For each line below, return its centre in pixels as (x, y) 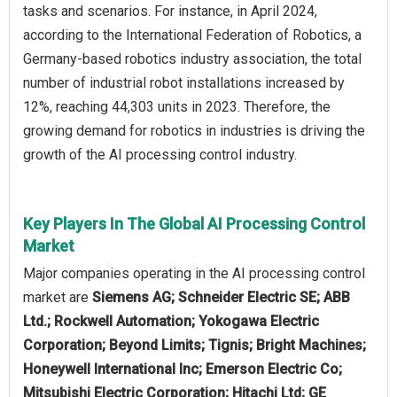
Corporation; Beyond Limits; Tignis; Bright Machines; (195, 345)
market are (58, 297)
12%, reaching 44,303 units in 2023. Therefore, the (177, 106)
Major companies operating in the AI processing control (194, 273)
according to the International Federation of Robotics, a (192, 35)
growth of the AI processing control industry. (160, 154)
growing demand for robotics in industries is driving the (194, 130)
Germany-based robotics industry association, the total (192, 58)
